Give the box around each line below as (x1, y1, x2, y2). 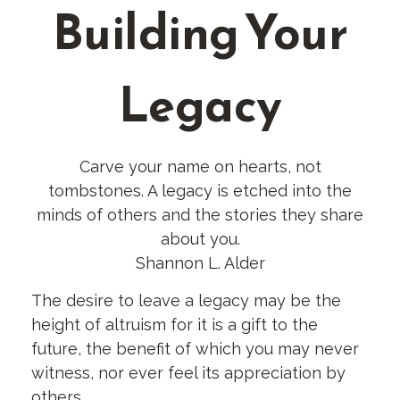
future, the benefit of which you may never (31, 339, 359, 358)
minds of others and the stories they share (37, 205, 363, 224)
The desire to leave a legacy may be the (31, 291, 341, 310)
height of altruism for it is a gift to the (31, 315, 318, 334)
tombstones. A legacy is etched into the (48, 181, 352, 200)
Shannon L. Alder (135, 254, 265, 272)
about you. (160, 229, 240, 248)
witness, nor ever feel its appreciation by (31, 363, 346, 382)
